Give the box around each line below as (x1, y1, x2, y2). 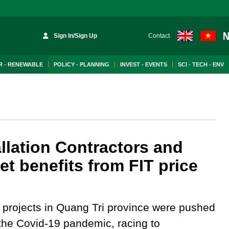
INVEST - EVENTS (120, 61, 167, 67)
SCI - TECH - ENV (178, 61, 224, 67)
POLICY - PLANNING (54, 61, 109, 67)
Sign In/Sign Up (54, 32, 98, 39)
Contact (148, 32, 170, 39)
